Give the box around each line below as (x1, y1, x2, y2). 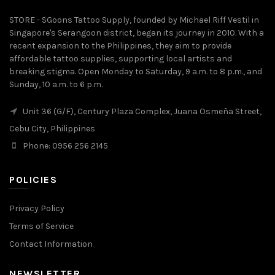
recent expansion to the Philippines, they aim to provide (9, 40, 231, 51)
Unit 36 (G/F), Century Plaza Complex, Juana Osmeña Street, (21, 106, 261, 117)
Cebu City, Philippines (9, 123, 95, 134)
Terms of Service (9, 220, 74, 231)
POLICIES (9, 173, 57, 185)
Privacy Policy (9, 203, 64, 214)
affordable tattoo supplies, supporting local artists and (9, 53, 232, 64)
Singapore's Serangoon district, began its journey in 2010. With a (9, 27, 264, 38)
